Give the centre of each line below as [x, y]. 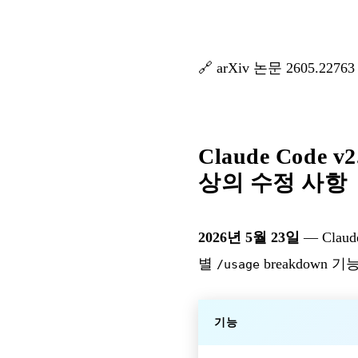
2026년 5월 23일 [249, 237]
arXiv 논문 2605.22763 [286, 68]
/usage [238, 264]
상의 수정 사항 [273, 182]
